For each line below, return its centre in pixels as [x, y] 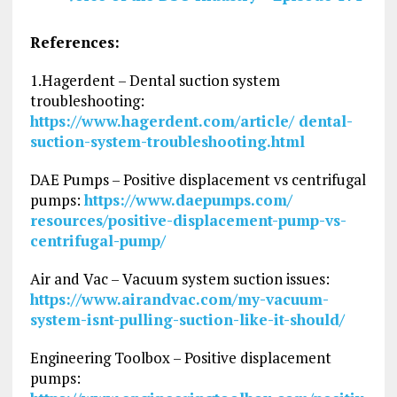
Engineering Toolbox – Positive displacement [180, 357]
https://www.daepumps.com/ [188, 199]
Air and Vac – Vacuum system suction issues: [179, 278]
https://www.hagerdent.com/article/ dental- [191, 121]
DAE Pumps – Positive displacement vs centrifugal [198, 179]
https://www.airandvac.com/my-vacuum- [179, 299]
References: [74, 42]
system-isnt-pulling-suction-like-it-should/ [187, 319]
